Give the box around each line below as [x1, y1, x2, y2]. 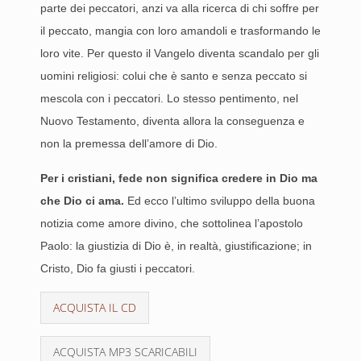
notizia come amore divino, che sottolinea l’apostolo [40, 217, 303, 230]
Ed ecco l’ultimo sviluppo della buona [124, 194, 315, 207]
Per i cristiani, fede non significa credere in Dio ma [40, 172, 317, 185]
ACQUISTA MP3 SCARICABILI [53, 344, 197, 359]
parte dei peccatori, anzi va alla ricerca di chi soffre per [40, 2, 319, 15]
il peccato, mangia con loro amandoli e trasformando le [40, 24, 321, 37]
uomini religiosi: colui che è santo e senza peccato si [40, 69, 307, 82]
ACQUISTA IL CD [53, 300, 136, 315]
